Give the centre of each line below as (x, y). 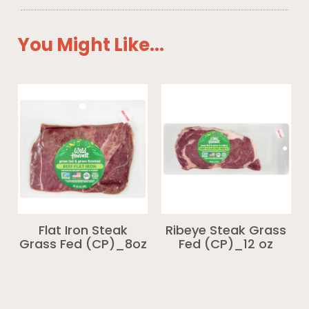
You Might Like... (91, 46)
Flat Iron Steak (83, 231)
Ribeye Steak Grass (226, 231)
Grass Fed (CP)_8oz (83, 245)
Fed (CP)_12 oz (226, 245)
